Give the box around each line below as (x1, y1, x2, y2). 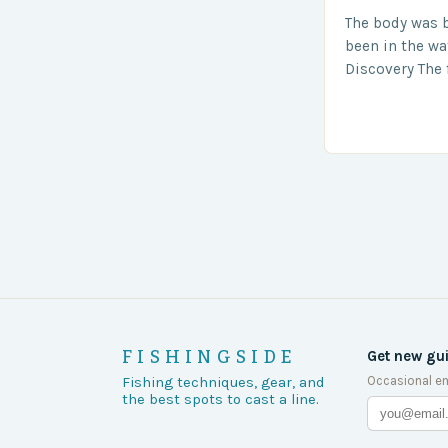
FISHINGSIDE (122, 346, 298, 368)
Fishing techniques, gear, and (122, 373, 324, 391)
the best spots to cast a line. (122, 390, 319, 408)
